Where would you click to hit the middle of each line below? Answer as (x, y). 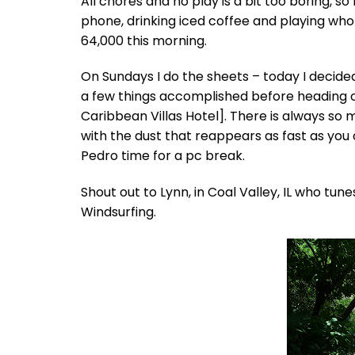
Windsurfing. (118, 212)
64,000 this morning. (144, 40)
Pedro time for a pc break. (163, 156)
